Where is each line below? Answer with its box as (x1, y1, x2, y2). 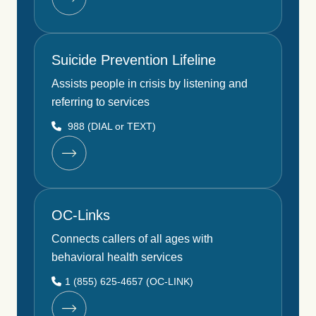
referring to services (51, 95, 150, 108)
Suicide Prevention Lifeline (51, 51, 216, 68)
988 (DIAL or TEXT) (65, 120, 156, 132)
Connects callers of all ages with (51, 232, 213, 245)
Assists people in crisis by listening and (51, 77, 248, 90)
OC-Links (51, 207, 110, 223)
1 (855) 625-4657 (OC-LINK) (65, 275, 193, 287)
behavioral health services (51, 250, 183, 263)
